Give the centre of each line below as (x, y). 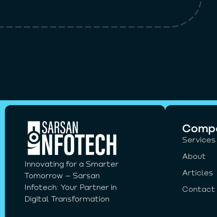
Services (199, 139)
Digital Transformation (67, 198)
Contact (198, 189)
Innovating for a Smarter (71, 163)
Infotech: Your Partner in (70, 186)
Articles (197, 172)
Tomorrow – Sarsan (62, 175)
